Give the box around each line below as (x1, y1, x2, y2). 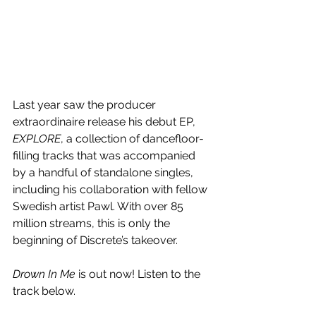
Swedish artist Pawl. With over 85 (13, 199, 186, 213)
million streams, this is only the (13, 216, 173, 230)
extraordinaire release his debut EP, (13, 114, 198, 128)
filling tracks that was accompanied (13, 148, 198, 162)
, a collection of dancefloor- (61, 131, 204, 145)
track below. (13, 284, 75, 298)
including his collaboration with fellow (13, 182, 210, 196)
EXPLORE (13, 131, 61, 145)
